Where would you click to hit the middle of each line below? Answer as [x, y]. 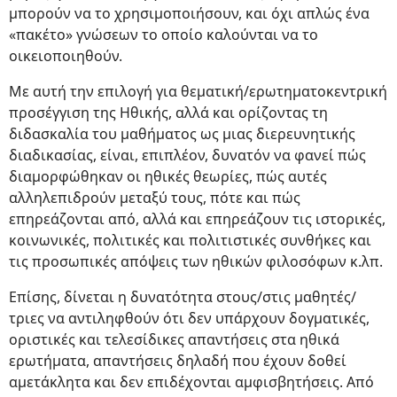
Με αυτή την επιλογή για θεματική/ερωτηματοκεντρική [198, 91]
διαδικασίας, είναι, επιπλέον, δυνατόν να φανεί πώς [187, 155]
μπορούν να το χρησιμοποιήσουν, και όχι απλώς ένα [189, 13]
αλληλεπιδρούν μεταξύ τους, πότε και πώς [155, 198]
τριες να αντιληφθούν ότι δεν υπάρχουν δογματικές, [189, 318]
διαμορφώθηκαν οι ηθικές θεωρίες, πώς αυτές [168, 176]
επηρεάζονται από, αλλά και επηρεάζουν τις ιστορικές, [197, 219]
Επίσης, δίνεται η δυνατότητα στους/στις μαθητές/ [183, 297]
